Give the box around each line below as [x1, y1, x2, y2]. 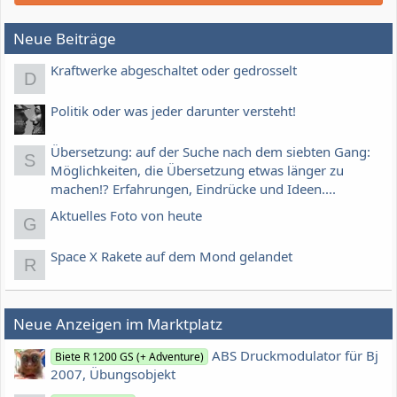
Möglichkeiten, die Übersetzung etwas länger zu [51, 160, 344, 179]
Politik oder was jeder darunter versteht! [51, 101, 296, 120]
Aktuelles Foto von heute [51, 206, 202, 225]
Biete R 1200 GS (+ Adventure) [55, 349, 205, 365]
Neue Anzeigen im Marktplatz [13, 313, 222, 334]
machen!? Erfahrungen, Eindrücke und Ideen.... [51, 179, 336, 198]
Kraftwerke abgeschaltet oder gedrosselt [51, 60, 297, 79]
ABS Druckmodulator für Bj [212, 346, 379, 365]
